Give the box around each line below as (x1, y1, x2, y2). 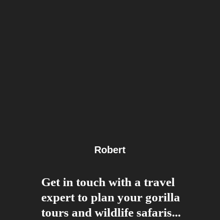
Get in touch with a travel (41, 175, 175, 189)
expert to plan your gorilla (41, 191, 180, 204)
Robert (94, 144, 126, 156)
